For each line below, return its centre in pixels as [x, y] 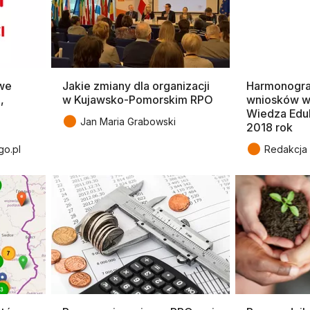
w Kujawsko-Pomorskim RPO [138, 100]
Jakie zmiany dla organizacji [136, 86]
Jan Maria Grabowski [128, 122]
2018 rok [270, 128]
